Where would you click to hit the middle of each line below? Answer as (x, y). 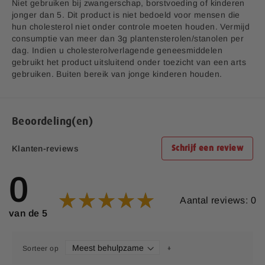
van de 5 (28, 213)
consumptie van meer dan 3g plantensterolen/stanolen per (128, 38)
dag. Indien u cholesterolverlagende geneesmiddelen (117, 50)
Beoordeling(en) (52, 122)
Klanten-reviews (45, 148)
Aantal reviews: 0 (218, 200)
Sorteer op (41, 248)
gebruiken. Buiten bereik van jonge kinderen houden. (117, 74)
